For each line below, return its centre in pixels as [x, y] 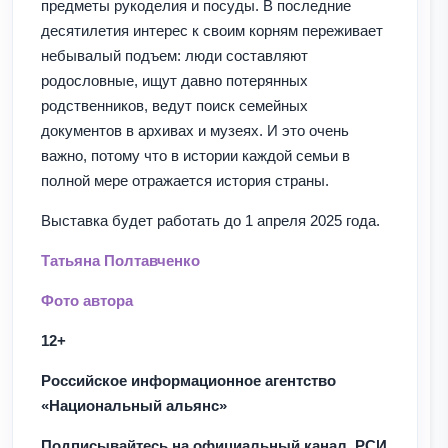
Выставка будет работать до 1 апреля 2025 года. [210, 220]
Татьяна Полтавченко [120, 260]
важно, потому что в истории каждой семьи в [195, 155]
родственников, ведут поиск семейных [174, 105]
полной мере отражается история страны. [185, 180]
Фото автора [87, 300]
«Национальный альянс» [134, 405]
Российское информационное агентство [188, 380]
